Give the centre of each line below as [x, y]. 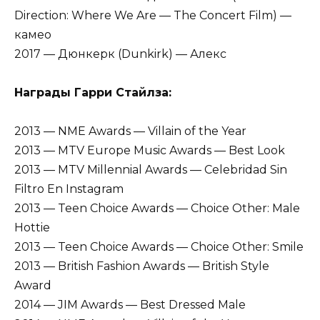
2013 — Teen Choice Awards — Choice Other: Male [157, 209]
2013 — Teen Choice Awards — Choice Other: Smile [159, 247]
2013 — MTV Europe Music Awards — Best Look [150, 151]
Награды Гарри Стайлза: [93, 92]
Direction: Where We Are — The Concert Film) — [153, 15]
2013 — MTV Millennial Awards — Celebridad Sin [151, 170]
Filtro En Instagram [69, 189]
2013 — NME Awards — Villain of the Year [130, 131]
